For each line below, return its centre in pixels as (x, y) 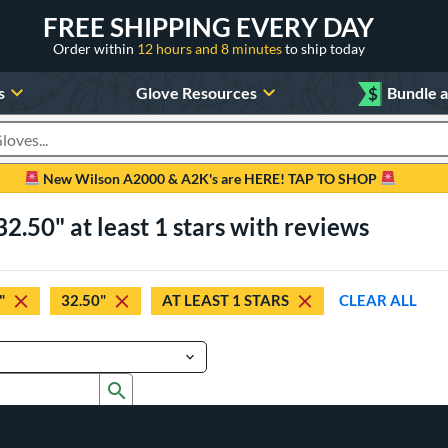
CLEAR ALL (378, 300)
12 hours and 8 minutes (210, 48)
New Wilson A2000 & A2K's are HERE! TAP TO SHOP (210, 178)
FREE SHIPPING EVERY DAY (208, 26)
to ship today (324, 48)
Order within (94, 48)
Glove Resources (196, 92)
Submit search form (195, 385)
